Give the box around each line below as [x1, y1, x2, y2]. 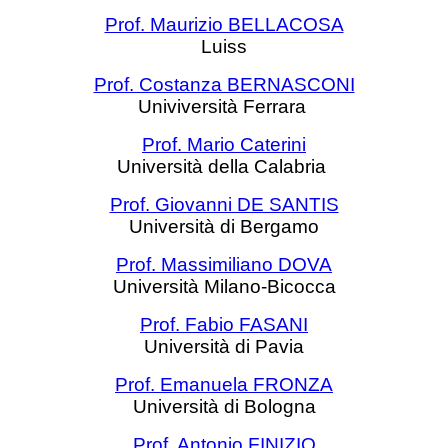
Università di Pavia [144, 336, 304, 357]
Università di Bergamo [129, 216, 319, 237]
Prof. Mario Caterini [142, 134, 306, 155]
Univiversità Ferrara [137, 96, 311, 117]
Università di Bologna [132, 396, 316, 417]
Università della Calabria [117, 156, 331, 177]
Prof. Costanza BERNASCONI [93, 74, 355, 95]
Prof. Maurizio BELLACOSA [104, 14, 344, 35]
